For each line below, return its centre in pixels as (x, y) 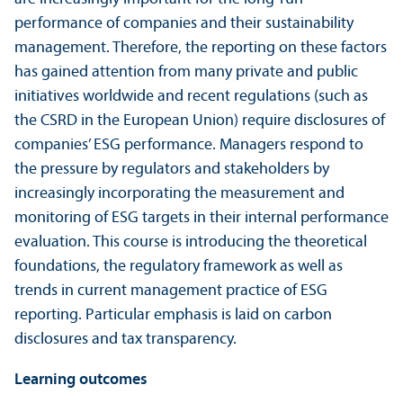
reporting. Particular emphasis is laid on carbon (173, 316)
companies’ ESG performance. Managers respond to (189, 146)
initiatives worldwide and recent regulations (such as (191, 97)
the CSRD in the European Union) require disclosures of (200, 121)
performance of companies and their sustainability (184, 24)
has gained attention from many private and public (186, 73)
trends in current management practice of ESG (171, 291)
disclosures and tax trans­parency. (125, 340)
